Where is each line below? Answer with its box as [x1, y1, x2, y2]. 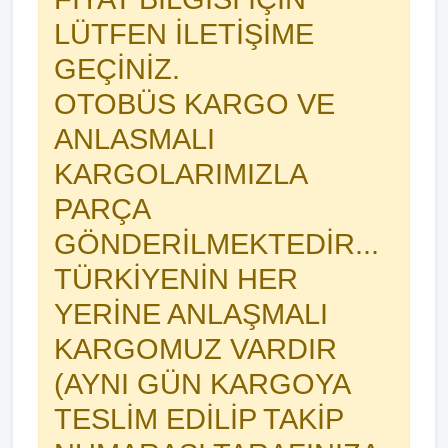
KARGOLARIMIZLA [54, 158, 306, 190]
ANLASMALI [54, 123, 215, 155]
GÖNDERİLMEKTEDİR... [54, 228, 387, 260]
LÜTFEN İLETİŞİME [54, 18, 314, 50]
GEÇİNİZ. [54, 53, 180, 85]
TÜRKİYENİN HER [54, 263, 298, 295]
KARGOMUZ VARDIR [54, 333, 337, 365]
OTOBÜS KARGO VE [54, 88, 335, 120]
